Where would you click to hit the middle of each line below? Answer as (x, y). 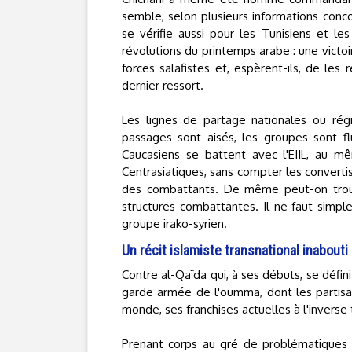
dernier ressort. (163, 85)
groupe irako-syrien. (174, 224)
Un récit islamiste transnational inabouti (235, 250)
